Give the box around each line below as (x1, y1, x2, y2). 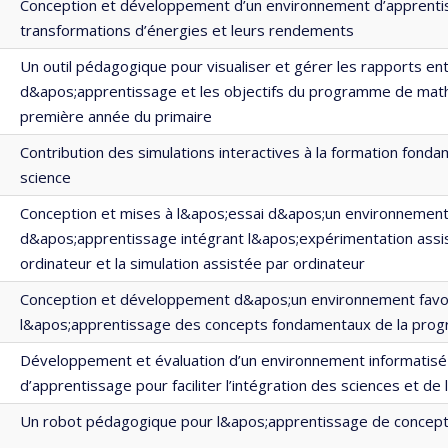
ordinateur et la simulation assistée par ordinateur (20, 253, 365, 273)
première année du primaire (20, 106, 212, 126)
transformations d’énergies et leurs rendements (20, 20, 354, 40)
